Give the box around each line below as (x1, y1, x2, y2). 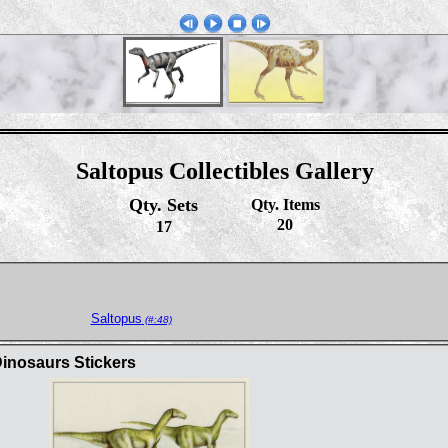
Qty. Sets (129, 195, 198, 215)
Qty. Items (250, 196, 320, 213)
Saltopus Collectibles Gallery (75, 158, 374, 184)
